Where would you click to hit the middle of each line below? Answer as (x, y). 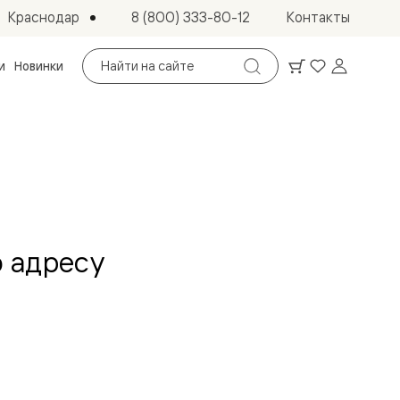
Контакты (318, 17)
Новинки (39, 65)
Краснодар (43, 17)
